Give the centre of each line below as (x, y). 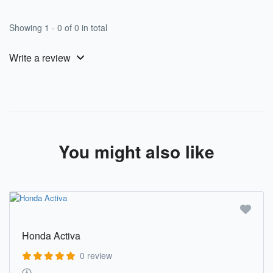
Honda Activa (51, 235)
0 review (96, 255)
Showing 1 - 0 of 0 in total (58, 27)
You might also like (136, 151)
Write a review (41, 57)
